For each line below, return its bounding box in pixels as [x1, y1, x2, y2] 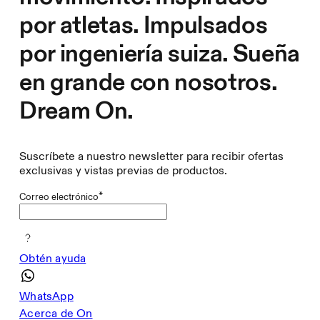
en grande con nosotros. [19, 67, 277, 98]
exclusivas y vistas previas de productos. [19, 164, 228, 179]
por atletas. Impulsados [19, 10, 268, 41]
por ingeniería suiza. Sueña [19, 39, 301, 69]
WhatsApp [19, 289, 74, 304]
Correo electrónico [19, 191, 99, 204]
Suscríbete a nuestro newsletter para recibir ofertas [19, 149, 284, 164]
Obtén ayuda [19, 251, 86, 266]
